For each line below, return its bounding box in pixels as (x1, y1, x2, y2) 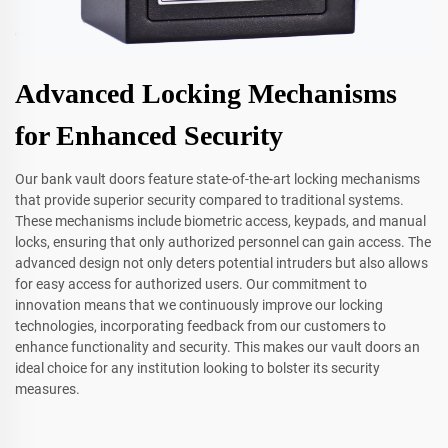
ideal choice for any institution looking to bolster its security (15, 360, 380, 377)
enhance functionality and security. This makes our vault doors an (15, 339, 420, 356)
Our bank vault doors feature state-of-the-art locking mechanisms (15, 171, 420, 188)
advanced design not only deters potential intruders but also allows (15, 255, 428, 272)
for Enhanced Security (15, 120, 283, 152)
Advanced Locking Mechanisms (15, 78, 397, 110)
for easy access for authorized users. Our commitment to (15, 276, 367, 293)
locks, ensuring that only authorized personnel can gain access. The (15, 234, 431, 251)
